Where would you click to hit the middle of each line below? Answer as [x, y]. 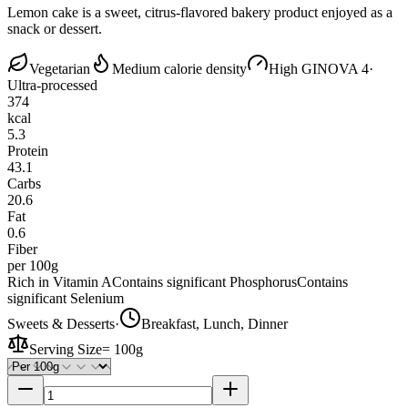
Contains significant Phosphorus [204, 281]
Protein [28, 150]
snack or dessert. [55, 28]
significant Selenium [66, 298]
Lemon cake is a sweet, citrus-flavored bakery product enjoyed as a [200, 12]
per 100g [33, 265]
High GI [293, 68]
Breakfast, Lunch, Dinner [214, 323]
